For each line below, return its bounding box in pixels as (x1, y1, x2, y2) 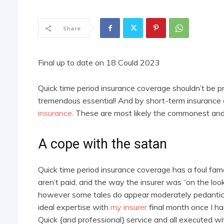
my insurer (110, 202, 147, 212)
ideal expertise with (38, 202, 110, 212)
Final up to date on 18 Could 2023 (38, 57, 160, 68)
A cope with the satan (38, 136, 167, 152)
